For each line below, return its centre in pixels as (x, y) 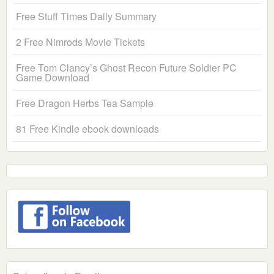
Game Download (53, 78)
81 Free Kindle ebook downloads (87, 129)
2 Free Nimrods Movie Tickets (80, 42)
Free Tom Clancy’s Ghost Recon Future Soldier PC (126, 68)
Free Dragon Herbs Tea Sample (85, 103)
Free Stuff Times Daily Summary (86, 17)
